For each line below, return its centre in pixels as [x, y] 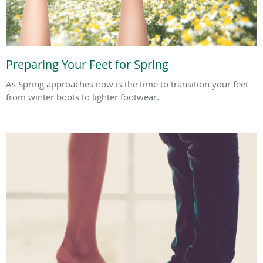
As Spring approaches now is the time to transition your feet [127, 84]
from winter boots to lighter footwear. [82, 97]
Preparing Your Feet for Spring [87, 64]
